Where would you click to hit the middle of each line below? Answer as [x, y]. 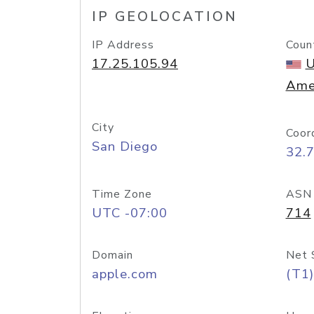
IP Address [123, 45]
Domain [112, 255]
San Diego [125, 146]
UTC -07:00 [130, 213]
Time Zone [122, 194]
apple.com [125, 274]
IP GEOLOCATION [165, 17]
